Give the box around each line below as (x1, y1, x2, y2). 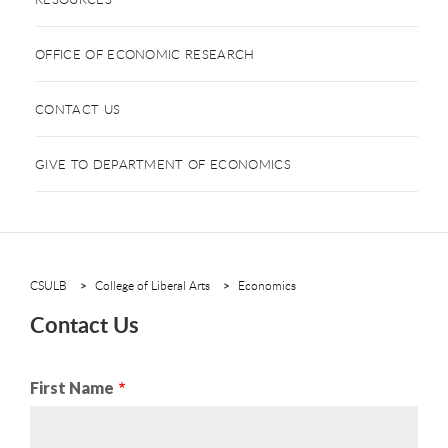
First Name (30, 378, 114, 397)
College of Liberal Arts (95, 277, 210, 293)
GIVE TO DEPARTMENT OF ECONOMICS (35, 155, 291, 173)
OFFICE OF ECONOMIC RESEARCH (35, 45, 255, 63)
